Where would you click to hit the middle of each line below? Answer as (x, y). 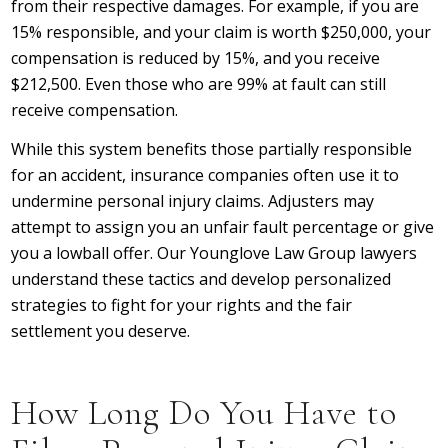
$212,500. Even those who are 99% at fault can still (199, 83)
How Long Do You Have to (204, 413)
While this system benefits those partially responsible (212, 149)
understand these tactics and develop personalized (201, 279)
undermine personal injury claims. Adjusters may (193, 201)
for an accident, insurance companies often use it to (205, 175)
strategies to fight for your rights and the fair (182, 305)
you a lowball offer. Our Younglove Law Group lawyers (214, 253)
